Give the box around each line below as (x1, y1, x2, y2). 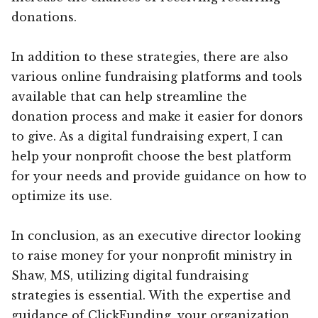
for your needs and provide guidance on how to (11, 168, 307, 183)
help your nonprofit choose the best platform (11, 148, 291, 163)
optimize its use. (11, 188, 112, 203)
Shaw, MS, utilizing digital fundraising (11, 268, 248, 283)
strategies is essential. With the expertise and (11, 287, 291, 302)
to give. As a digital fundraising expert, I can (11, 128, 283, 143)
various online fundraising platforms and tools (11, 69, 302, 84)
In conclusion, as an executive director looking (11, 228, 301, 243)
